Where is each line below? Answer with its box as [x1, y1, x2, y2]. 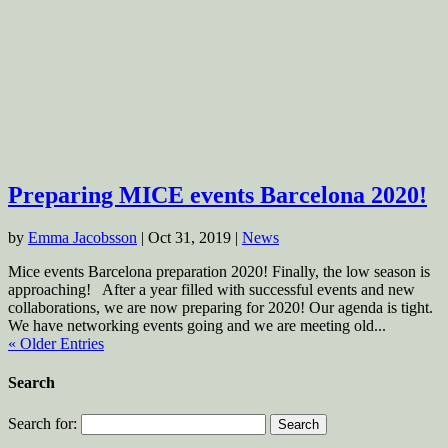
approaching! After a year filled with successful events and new [8, 281, 415, 299]
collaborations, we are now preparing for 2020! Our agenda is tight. [8, 299, 433, 317]
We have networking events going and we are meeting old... [8, 317, 386, 335]
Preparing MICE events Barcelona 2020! [8, 182, 427, 209]
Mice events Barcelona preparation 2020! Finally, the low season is [8, 263, 430, 281]
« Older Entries [8, 335, 104, 353]
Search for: [8, 414, 77, 432]
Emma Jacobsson [28, 229, 137, 247]
